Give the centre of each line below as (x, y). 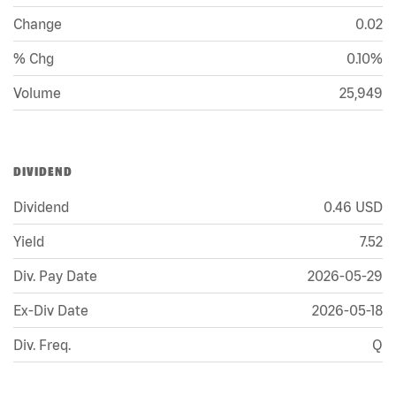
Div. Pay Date (55, 275)
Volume (37, 92)
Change (38, 23)
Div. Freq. (42, 344)
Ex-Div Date (51, 310)
